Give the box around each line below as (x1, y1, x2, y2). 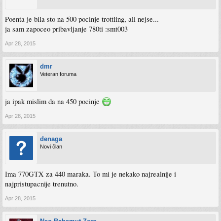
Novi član (40, 143, 62, 149)
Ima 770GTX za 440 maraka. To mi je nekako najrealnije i (5, 169, 176, 179)
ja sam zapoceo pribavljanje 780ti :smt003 (5, 24, 128, 34)
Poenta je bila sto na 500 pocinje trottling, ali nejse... (5, 14, 159, 24)
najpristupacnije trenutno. (5, 179, 78, 188)
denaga (40, 135, 62, 143)
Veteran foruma (40, 71, 76, 77)
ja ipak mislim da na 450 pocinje (5, 96, 102, 106)
